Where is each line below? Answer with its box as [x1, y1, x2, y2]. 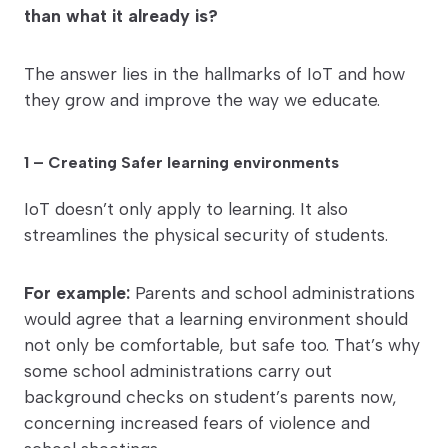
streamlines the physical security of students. [24, 224, 388, 246]
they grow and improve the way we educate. [24, 89, 380, 111]
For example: [24, 282, 130, 304]
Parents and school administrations [130, 282, 415, 304]
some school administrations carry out [24, 360, 332, 382]
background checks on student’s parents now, [24, 386, 397, 408]
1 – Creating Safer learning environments [24, 153, 339, 173]
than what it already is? [24, 5, 218, 27]
